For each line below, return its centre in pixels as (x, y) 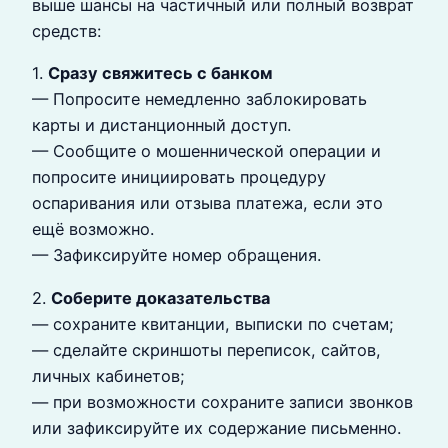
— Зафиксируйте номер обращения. (176, 255)
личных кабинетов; (108, 375)
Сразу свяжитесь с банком (160, 73)
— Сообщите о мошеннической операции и (206, 151)
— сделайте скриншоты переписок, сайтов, (206, 349)
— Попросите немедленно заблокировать (199, 99)
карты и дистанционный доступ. (161, 125)
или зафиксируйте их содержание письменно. (216, 427)
